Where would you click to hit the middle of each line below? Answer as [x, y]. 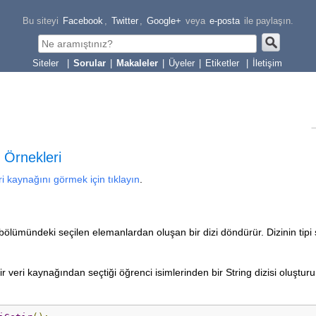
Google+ [164, 21]
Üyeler [182, 63]
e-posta [225, 21]
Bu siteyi [41, 21]
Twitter [125, 21]
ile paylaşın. [267, 21]
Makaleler [137, 63]
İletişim [267, 63]
